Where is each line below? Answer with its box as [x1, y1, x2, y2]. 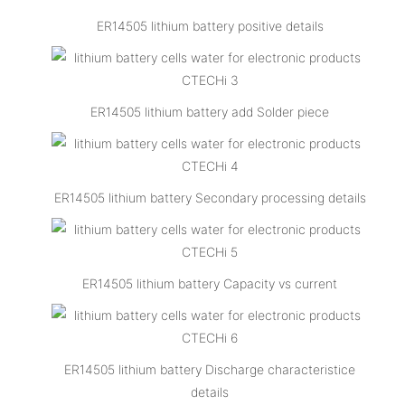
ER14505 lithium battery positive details [96, 17, 324, 33]
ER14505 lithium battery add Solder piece [90, 103, 330, 119]
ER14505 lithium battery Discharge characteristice [64, 361, 356, 377]
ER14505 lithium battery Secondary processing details [53, 189, 366, 205]
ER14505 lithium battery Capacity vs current [82, 275, 338, 291]
